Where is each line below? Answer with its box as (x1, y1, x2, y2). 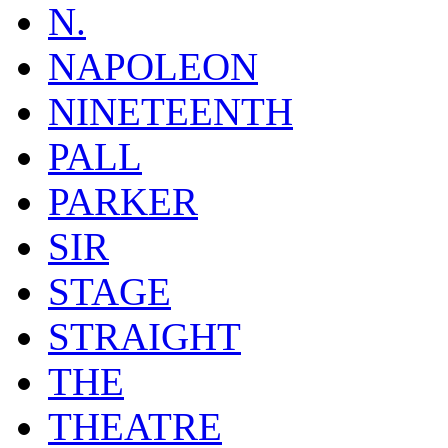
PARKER (48, 180, 198, 224)
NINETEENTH (48, 90, 293, 134)
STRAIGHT (48, 315, 241, 359)
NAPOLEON (48, 45, 258, 89)
